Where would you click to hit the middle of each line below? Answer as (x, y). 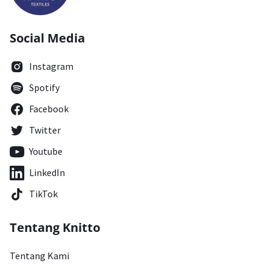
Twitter (45, 130)
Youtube (46, 151)
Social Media (47, 38)
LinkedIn (47, 172)
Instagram (51, 66)
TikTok (43, 194)
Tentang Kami (39, 256)
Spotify (44, 87)
